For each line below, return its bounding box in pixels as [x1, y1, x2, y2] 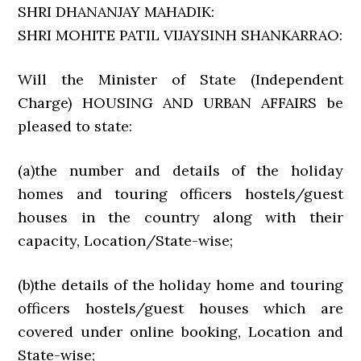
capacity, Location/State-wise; [18, 231, 234, 250]
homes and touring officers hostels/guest [18, 185, 343, 203]
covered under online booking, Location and [18, 322, 343, 341]
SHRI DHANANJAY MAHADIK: [18, 2, 215, 21]
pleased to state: [18, 117, 133, 135]
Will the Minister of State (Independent [18, 70, 343, 89]
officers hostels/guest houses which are [18, 299, 343, 317]
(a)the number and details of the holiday [18, 161, 343, 180]
